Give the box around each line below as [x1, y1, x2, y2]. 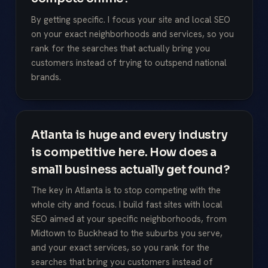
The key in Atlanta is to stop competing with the [31, 184, 221, 197]
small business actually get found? [31, 162, 230, 177]
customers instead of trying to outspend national [31, 56, 227, 69]
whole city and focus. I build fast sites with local [31, 199, 223, 211]
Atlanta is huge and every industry [31, 127, 228, 142]
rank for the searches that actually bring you [31, 42, 210, 54]
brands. [31, 71, 61, 83]
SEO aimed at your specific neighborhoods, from [31, 213, 227, 226]
